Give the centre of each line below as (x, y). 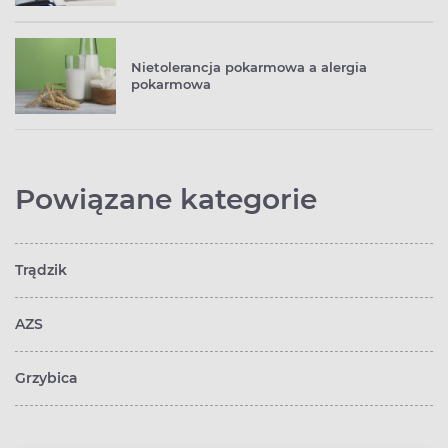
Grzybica (46, 378)
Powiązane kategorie (166, 199)
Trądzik (41, 270)
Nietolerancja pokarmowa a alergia (249, 67)
